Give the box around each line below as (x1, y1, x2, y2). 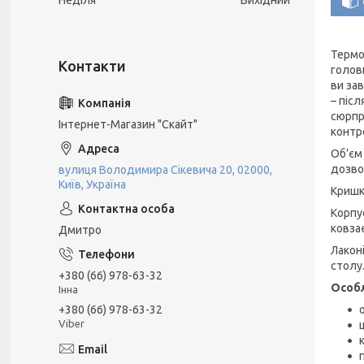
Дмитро (58, 223, 102, 236)
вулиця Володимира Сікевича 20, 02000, (58, 163, 272, 176)
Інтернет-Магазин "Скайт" (58, 118, 197, 131)
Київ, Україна (58, 178, 126, 191)
